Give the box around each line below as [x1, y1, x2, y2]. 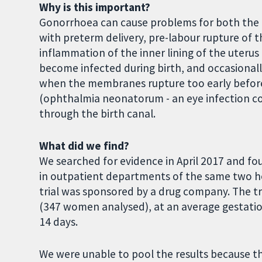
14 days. [39, 214, 78, 229]
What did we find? [39, 138, 130, 153]
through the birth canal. [39, 106, 156, 120]
